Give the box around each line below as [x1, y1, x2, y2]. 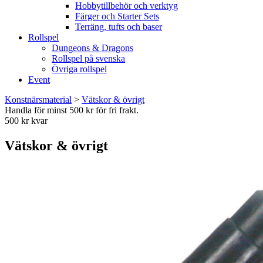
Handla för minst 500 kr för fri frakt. [5, 105, 139, 115]
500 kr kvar [5, 116, 48, 126]
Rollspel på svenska [52, 53, 125, 63]
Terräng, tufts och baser [75, 22, 162, 32]
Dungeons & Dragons [52, 43, 133, 53]
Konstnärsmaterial [5, 95, 72, 104]
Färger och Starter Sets [75, 11, 159, 21]
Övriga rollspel [52, 64, 107, 74]
